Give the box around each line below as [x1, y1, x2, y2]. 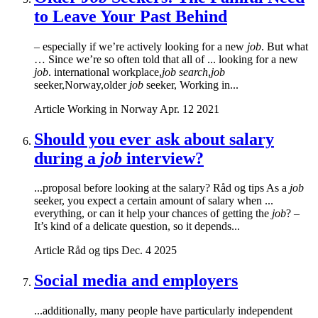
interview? [122, 148, 204, 168]
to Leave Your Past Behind [34, 6, 227, 26]
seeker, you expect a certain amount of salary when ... [34, 194, 273, 207]
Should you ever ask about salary [34, 129, 274, 148]
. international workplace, [48, 65, 162, 78]
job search [162, 65, 208, 78]
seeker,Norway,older [34, 78, 129, 91]
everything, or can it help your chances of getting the [34, 207, 272, 220]
